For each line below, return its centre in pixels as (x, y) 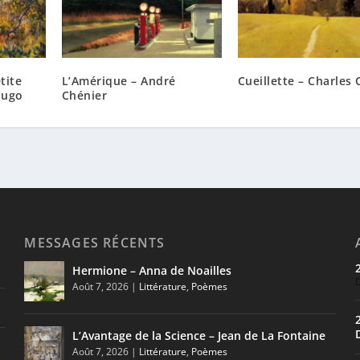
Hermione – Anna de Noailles (152, 270)
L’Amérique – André (119, 80)
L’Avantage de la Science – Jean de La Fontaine (199, 335)
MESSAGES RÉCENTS (95, 242)
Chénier (84, 95)
